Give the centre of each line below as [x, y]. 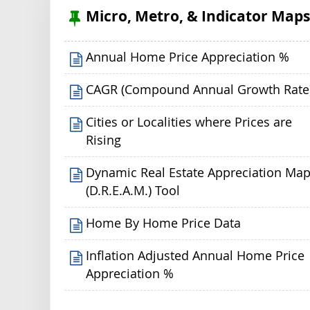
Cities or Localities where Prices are [189, 122]
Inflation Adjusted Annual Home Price [195, 255]
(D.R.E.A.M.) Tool [133, 190]
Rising [104, 140]
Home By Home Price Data [164, 223]
